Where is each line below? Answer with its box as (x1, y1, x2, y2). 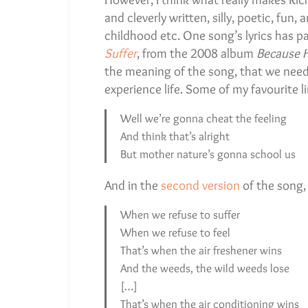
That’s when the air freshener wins (120, 243, 282, 257)
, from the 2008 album (137, 45, 256, 61)
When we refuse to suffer (120, 207, 240, 221)
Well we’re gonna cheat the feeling (120, 111, 287, 125)
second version (161, 177, 240, 193)
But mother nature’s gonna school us (120, 146, 296, 161)
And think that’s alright (120, 129, 230, 143)
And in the (104, 177, 161, 193)
